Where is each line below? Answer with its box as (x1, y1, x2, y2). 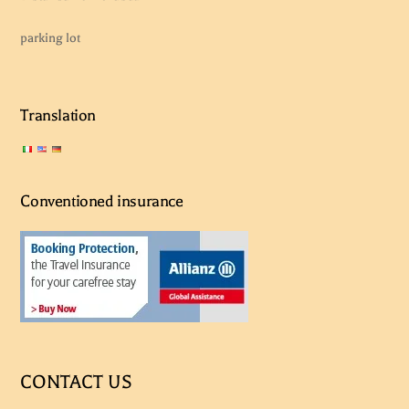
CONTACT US (20, 371, 133, 393)
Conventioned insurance (20, 191, 184, 210)
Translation (20, 105, 96, 124)
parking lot (20, 30, 81, 47)
